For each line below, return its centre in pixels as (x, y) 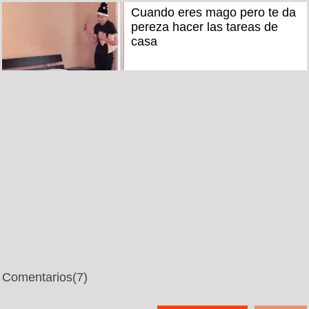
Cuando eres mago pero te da (213, 13)
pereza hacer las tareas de (204, 27)
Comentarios (37, 277)
